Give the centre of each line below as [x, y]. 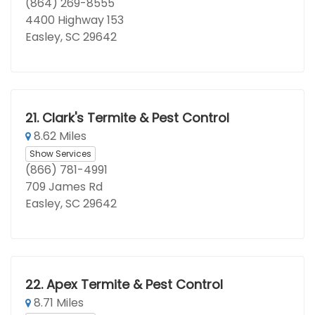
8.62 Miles [59, 136]
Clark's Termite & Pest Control [135, 118]
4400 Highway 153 [75, 20]
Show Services [60, 153]
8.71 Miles [57, 303]
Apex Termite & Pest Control [134, 284]
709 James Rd [64, 187]
